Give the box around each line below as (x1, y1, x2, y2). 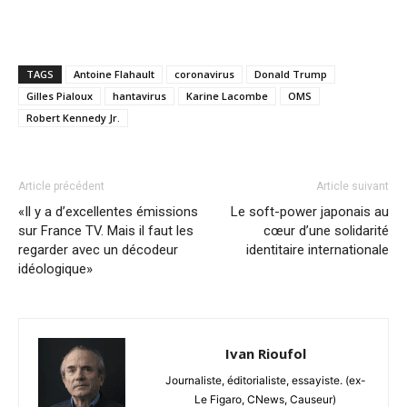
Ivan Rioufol (224, 343, 306, 362)
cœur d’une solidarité (263, 222, 389, 239)
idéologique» (18, 260, 93, 277)
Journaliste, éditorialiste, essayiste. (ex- (164, 372, 366, 387)
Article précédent (18, 179, 104, 193)
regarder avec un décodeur (18, 241, 178, 258)
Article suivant (316, 179, 389, 193)
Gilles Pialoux (26, 88, 93, 103)
